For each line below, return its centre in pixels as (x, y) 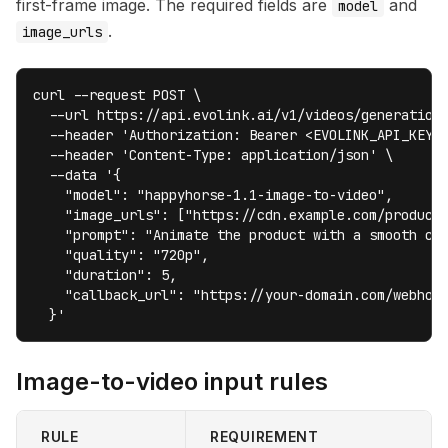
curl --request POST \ (117, 95)
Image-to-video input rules (172, 381)
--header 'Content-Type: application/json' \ (213, 155)
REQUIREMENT (264, 436)
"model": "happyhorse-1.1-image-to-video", (213, 195)
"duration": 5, (105, 275)
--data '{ (77, 175)
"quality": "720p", (121, 255)
